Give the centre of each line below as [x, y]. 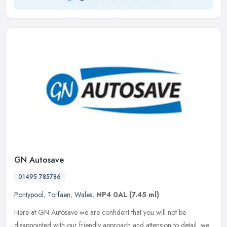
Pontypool [29, 195]
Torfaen [59, 195]
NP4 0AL [112, 195]
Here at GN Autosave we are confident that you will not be [100, 213]
